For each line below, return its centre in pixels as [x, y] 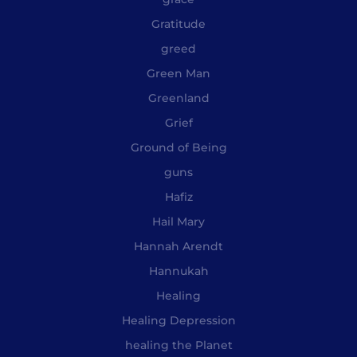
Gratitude [178, 24]
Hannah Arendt [178, 247]
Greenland [178, 98]
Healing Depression [178, 321]
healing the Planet [178, 345]
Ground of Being [178, 148]
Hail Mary [178, 222]
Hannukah [178, 271]
